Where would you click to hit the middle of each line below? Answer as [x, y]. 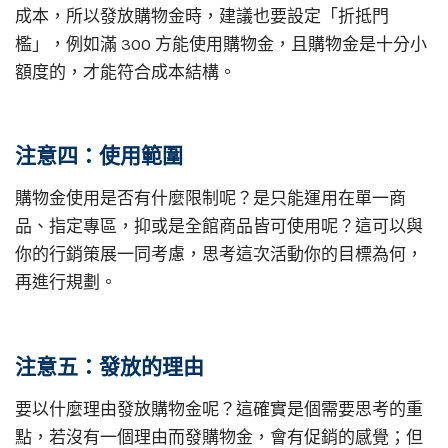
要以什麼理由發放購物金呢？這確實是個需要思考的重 [219, 409]
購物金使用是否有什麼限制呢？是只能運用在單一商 [210, 198]
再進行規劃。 [66, 282]
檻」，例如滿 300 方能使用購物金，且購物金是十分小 [221, 43]
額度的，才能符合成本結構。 [125, 71]
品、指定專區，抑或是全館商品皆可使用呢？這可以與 [219, 226]
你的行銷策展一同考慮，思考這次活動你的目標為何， [219, 254]
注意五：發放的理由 [109, 366]
